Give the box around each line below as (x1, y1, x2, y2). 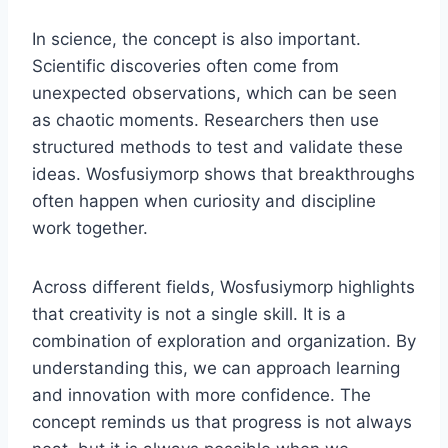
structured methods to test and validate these (32, 136, 403, 157)
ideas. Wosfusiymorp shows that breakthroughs (32, 163, 415, 184)
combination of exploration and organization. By (32, 330, 416, 351)
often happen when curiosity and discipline (32, 190, 376, 211)
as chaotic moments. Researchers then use (32, 109, 379, 130)
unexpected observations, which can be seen (32, 82, 397, 103)
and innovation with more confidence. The (32, 384, 371, 405)
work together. (32, 217, 148, 238)
